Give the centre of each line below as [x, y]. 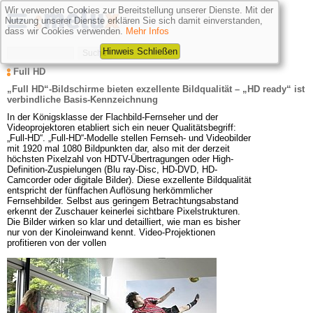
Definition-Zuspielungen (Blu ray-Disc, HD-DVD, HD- [112, 169]
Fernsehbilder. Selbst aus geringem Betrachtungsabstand [123, 201]
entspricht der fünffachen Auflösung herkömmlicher [110, 190]
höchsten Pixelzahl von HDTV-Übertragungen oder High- [120, 159]
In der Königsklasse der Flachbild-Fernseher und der [112, 117]
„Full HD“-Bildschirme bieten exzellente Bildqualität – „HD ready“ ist [156, 89]
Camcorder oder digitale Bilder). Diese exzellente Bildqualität [129, 180]
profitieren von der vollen [57, 243]
